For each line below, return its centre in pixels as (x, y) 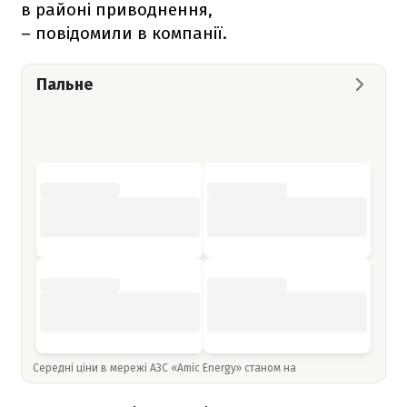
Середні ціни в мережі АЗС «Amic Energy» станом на (166, 367)
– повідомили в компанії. (124, 33)
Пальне (65, 84)
